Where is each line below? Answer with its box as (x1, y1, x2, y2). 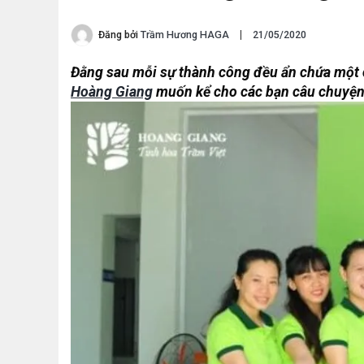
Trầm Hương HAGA (141, 28, 229, 41)
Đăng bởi (98, 28, 141, 41)
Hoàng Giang (71, 83, 153, 100)
